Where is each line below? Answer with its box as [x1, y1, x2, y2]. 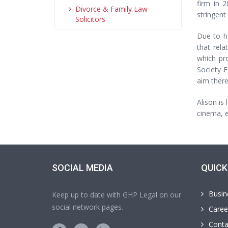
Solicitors [75, 14, 105, 24]
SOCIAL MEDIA [52, 162, 113, 173]
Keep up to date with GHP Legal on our [52, 190, 181, 199]
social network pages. [52, 202, 123, 212]
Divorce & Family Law [75, 4, 148, 14]
